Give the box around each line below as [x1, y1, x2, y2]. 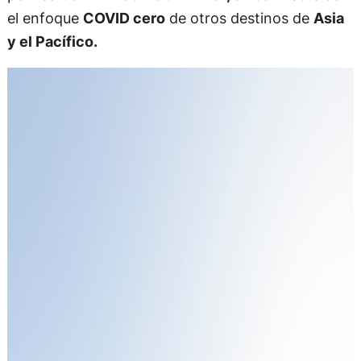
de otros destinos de [164, 8, 313, 27]
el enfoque [6, 8, 83, 27]
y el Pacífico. [6, 31, 98, 50]
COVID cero [82, 8, 165, 27]
